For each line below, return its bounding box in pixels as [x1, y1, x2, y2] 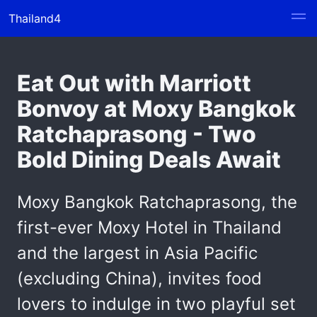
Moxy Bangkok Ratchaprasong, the [17, 192, 297, 212]
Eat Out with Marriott [17, 69, 251, 97]
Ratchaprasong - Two [17, 120, 256, 148]
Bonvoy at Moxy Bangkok [17, 95, 296, 122]
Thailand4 [8, 11, 61, 25]
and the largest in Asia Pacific [17, 243, 258, 263]
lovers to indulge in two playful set [17, 294, 296, 314]
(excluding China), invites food [17, 268, 262, 289]
